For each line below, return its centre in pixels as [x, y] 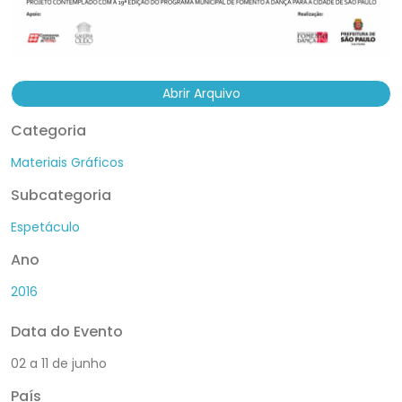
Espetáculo [45, 227]
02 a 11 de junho [59, 363]
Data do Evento [67, 331]
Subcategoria [61, 195]
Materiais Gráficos [67, 162]
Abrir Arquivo [201, 93]
